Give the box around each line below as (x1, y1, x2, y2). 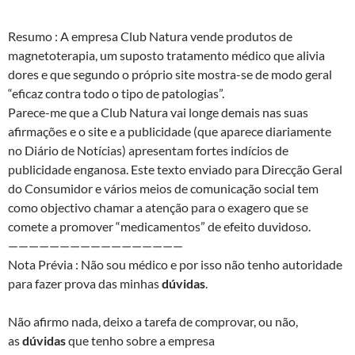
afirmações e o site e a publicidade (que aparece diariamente (8, 124, 331, 139)
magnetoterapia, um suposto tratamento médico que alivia (8, 48, 325, 63)
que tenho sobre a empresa (68, 333, 215, 349)
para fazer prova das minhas (8, 276, 162, 292)
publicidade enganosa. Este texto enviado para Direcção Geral (8, 162, 342, 177)
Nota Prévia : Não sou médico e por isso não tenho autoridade (8, 257, 342, 273)
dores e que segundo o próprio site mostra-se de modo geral (8, 67, 332, 82)
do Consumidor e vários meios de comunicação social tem (8, 181, 319, 197)
